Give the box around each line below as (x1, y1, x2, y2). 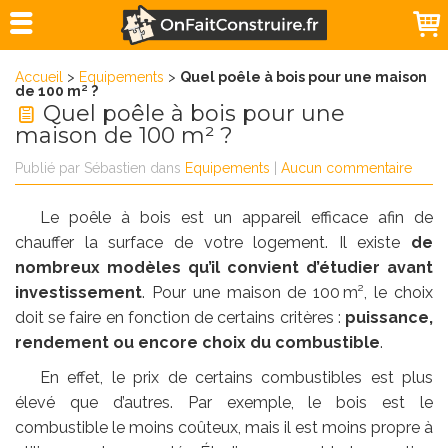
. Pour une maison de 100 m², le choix (142, 283, 433, 302)
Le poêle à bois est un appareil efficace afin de (40, 208, 433, 227)
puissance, (345, 308, 433, 327)
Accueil (15, 69, 63, 85)
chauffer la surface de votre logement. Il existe (15, 233, 411, 252)
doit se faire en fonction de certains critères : (15, 308, 345, 327)
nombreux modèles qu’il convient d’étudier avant (15, 258, 433, 277)
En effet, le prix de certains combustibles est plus (40, 368, 433, 387)
